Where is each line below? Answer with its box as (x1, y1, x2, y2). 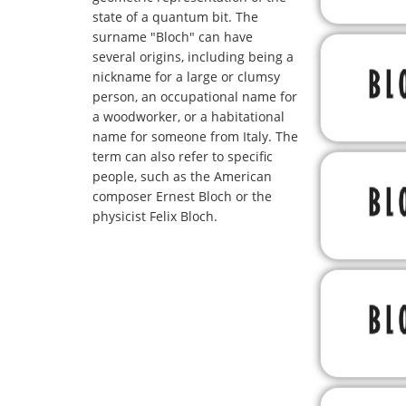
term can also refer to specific (92, 148, 273, 165)
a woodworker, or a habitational (92, 108, 285, 125)
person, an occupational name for (92, 88, 297, 105)
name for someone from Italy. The (92, 128, 298, 145)
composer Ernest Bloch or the (92, 188, 272, 205)
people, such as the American (92, 168, 272, 185)
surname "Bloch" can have (92, 28, 253, 45)
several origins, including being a (92, 48, 294, 65)
